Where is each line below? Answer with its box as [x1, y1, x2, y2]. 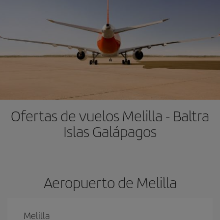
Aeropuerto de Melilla [43, 172, 177, 192]
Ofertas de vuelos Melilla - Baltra [11, 105, 209, 126]
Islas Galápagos [63, 121, 157, 141]
